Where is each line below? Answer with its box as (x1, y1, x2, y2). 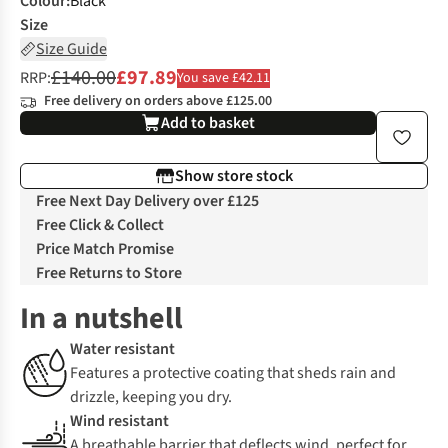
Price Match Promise (36, 238, 174, 261)
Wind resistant (70, 410, 169, 433)
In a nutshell (20, 297, 183, 341)
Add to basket (161, 112, 255, 135)
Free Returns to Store (36, 262, 182, 285)
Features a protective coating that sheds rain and (70, 362, 396, 385)
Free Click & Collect (36, 214, 164, 237)
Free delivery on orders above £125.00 (44, 91, 272, 112)
